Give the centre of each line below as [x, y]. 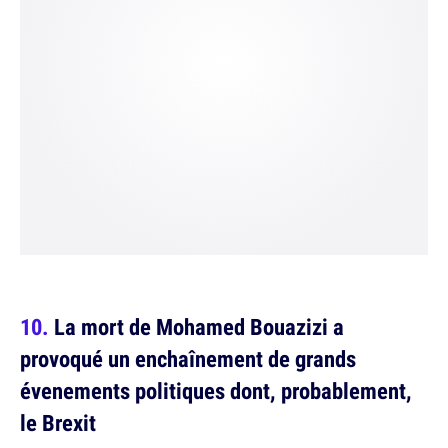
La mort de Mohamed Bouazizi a [199, 327]
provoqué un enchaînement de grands [188, 359]
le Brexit [58, 423]
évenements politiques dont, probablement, [216, 391]
